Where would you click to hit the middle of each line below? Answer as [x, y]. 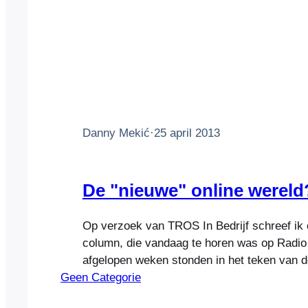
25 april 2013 [187, 133]
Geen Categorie [101, 278]
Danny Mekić [116, 133]
